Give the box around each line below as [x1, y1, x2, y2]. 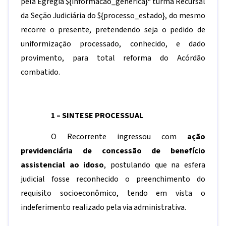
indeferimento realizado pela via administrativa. [21, 202, 186, 213]
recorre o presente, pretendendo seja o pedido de [21, 24, 205, 35]
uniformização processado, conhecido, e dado [21, 38, 205, 49]
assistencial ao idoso [21, 159, 104, 171]
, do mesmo [165, 10, 205, 21]
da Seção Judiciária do [21, 10, 97, 21]
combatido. [21, 67, 60, 78]
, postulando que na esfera [104, 159, 206, 171]
